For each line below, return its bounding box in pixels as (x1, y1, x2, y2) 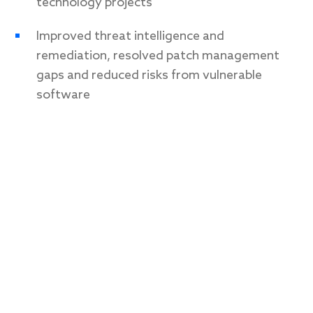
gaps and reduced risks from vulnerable (36, 67, 262, 83)
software (36, 87, 90, 103)
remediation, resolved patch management (36, 48, 279, 64)
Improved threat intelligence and (36, 28, 224, 44)
